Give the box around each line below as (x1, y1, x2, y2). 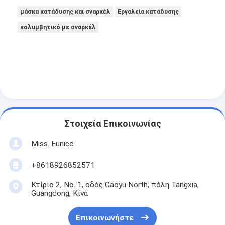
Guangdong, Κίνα (31, 189, 88, 198)
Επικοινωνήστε (75, 213, 134, 223)
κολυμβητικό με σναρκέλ (20, 23, 96, 31)
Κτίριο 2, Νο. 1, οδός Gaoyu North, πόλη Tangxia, (31, 180, 199, 190)
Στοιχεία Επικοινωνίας (64, 119, 161, 129)
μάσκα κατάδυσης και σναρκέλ (20, 8, 111, 15)
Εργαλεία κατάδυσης (118, 8, 179, 15)
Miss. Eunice (31, 139, 74, 148)
